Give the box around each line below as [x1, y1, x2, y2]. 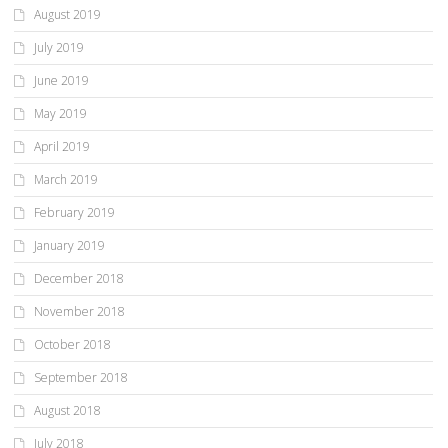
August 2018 [34, 402, 101, 420]
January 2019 [34, 237, 105, 255]
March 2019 [34, 171, 98, 189]
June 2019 [34, 72, 89, 90]
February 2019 [34, 204, 115, 222]
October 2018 [34, 336, 111, 354]
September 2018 [34, 369, 128, 387]
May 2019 [34, 105, 87, 123]
